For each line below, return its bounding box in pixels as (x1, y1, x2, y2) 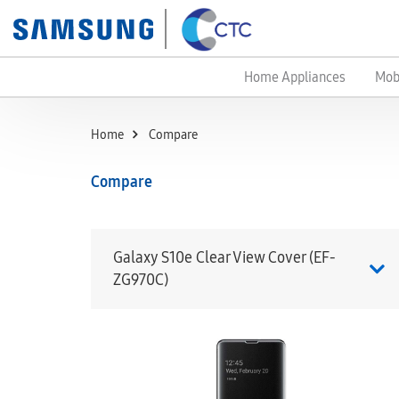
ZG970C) (113, 270, 168, 289)
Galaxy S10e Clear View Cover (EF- (113, 248, 336, 267)
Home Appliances (243, 69, 346, 86)
